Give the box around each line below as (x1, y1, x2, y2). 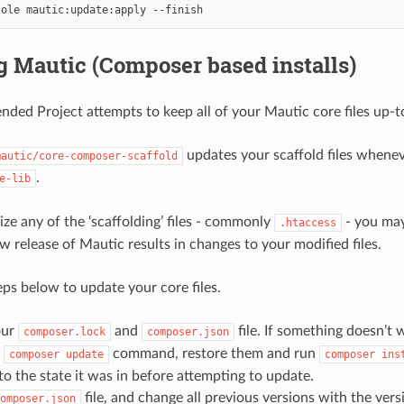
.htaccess (279, 216, 336, 229)
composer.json (146, 325, 229, 338)
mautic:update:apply (25, 3, 146, 16)
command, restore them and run (108, 345, 319, 361)
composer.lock (23, 325, 106, 338)
